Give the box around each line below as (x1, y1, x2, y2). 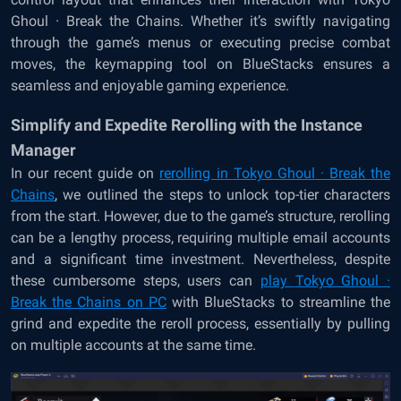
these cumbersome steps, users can (11, 272, 260, 290)
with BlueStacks (166, 294, 276, 311)
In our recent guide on (11, 165, 160, 183)
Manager (11, 141, 76, 160)
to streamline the (275, 294, 391, 311)
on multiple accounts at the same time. (11, 337, 256, 354)
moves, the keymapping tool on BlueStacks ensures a (11, 55, 390, 73)
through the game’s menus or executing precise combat (11, 34, 390, 52)
